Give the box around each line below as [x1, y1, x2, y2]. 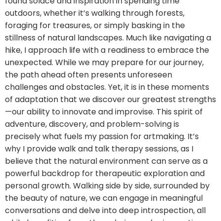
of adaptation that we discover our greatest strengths [5, 94, 216, 106]
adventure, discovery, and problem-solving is [5, 118, 179, 130]
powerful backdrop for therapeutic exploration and [5, 168, 205, 180]
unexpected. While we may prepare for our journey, [5, 57, 204, 69]
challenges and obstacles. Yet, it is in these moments [5, 81, 209, 93]
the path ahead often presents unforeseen [5, 69, 172, 81]
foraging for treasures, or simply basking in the [5, 20, 185, 32]
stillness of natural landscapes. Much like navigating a [5, 32, 211, 44]
